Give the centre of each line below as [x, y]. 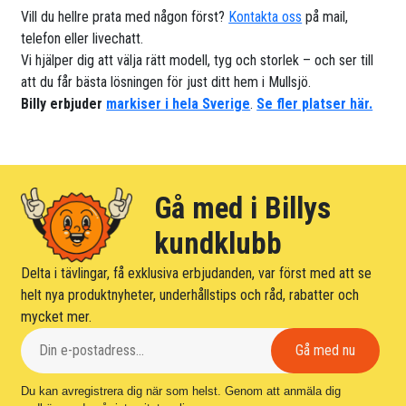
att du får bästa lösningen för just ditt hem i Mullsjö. [166, 82]
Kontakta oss [266, 17]
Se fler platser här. [315, 104]
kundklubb [217, 243]
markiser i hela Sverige [179, 104]
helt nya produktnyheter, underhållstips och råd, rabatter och [190, 295]
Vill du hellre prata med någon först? [125, 17]
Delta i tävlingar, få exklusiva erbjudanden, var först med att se [197, 273]
